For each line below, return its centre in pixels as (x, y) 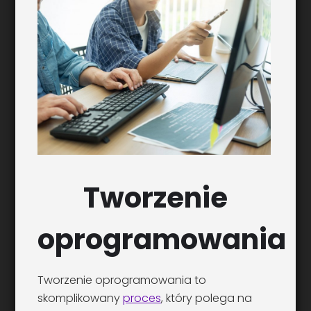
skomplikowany (81, 299)
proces (142, 299)
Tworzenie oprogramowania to (122, 280)
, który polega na (207, 299)
